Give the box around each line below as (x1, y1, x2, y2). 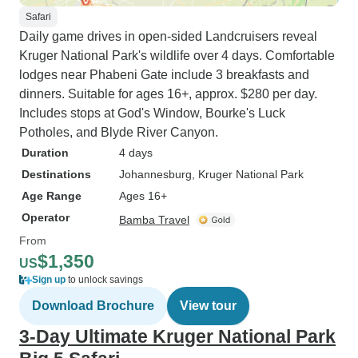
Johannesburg (119, 168, 192, 181)
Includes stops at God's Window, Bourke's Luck (19, 106, 285, 120)
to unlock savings (66, 274, 143, 285)
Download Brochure (32, 299, 154, 312)
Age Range (22, 189, 82, 202)
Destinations (22, 168, 91, 181)
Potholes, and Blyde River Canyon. (19, 125, 218, 139)
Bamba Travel (119, 213, 189, 226)
